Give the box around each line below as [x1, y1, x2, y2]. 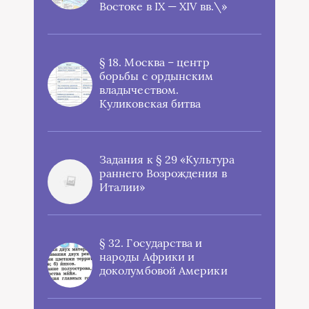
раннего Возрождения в [99, 166, 227, 180]
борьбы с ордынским [99, 69, 214, 83]
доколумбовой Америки [99, 263, 228, 277]
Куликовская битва [99, 97, 201, 110]
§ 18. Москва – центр [99, 55, 210, 69]
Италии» [99, 180, 146, 194]
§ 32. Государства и [99, 236, 203, 250]
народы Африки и [99, 250, 195, 263]
